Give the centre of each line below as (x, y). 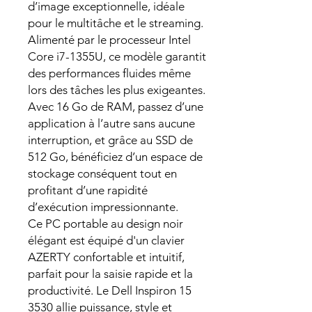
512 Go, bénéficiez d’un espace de (115, 157)
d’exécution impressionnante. (103, 207)
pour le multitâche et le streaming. (116, 23)
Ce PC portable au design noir (106, 224)
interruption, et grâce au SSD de (110, 140)
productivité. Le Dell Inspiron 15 (110, 291)
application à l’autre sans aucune (111, 124)
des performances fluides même (109, 73)
